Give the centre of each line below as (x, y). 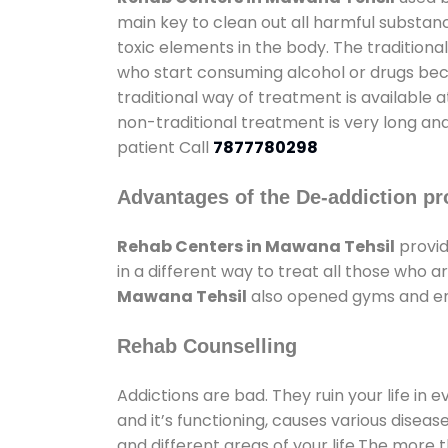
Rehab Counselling (207, 345)
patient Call (165, 147)
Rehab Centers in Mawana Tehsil (256, 246)
